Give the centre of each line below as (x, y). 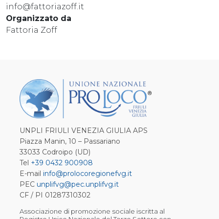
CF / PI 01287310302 (55, 195)
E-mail (31, 174)
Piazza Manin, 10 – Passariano (70, 141)
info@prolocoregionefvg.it (88, 174)
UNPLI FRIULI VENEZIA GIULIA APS (84, 131)
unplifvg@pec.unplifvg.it (78, 184)
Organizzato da (39, 18)
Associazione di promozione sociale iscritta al (92, 211)
